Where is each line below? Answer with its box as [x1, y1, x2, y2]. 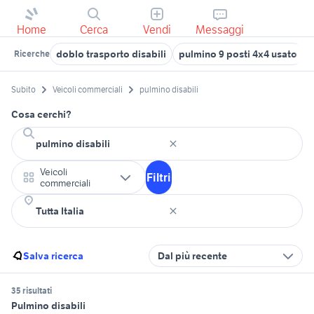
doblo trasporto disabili [56, 48, 166, 60]
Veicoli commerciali [53, 84, 123, 95]
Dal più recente [158, 250, 227, 263]
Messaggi [196, 22, 245, 36]
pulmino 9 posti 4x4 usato [179, 48, 297, 60]
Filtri [146, 170, 171, 185]
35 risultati [11, 285, 52, 296]
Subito [11, 84, 36, 95]
